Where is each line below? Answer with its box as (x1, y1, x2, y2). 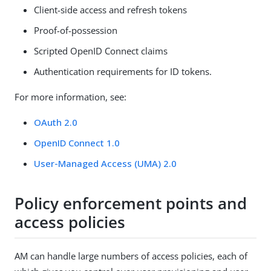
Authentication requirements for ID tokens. (34, 65, 212, 77)
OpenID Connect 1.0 (34, 136, 120, 149)
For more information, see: (15, 90, 126, 103)
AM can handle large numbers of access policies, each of (15, 249, 247, 262)
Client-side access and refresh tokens (34, 3, 187, 16)
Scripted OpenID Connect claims (34, 44, 168, 57)
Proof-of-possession (34, 24, 117, 36)
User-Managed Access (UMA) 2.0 (34, 157, 177, 169)
